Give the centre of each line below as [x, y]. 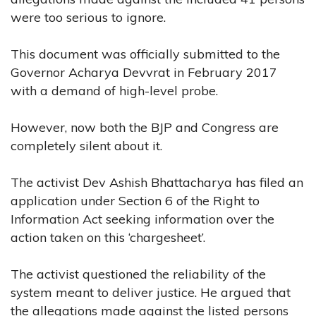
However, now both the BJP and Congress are [145, 127]
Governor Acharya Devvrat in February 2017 [144, 72]
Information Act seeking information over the [142, 219]
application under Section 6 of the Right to [135, 200]
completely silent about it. [86, 145]
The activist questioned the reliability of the [138, 274]
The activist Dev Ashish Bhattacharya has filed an [157, 182]
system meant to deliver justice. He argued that [151, 292]
